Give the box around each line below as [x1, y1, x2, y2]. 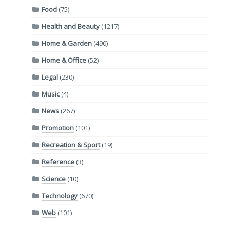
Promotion [42, 123, 74, 132]
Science [42, 174, 66, 183]
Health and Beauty [42, 21, 100, 31]
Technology [42, 190, 78, 200]
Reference [42, 157, 75, 166]
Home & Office [42, 55, 87, 65]
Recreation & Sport [42, 140, 101, 149]
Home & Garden [42, 38, 92, 48]
